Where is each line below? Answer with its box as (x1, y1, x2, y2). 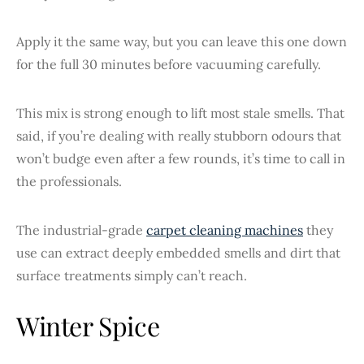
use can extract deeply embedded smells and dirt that (16, 244, 340, 261)
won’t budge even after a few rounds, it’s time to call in (16, 149, 345, 167)
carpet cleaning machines (146, 221, 303, 238)
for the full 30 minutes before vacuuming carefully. (16, 55, 321, 72)
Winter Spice (16, 307, 160, 343)
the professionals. (16, 172, 122, 189)
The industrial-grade (16, 221, 146, 238)
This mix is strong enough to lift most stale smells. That (16, 104, 344, 121)
